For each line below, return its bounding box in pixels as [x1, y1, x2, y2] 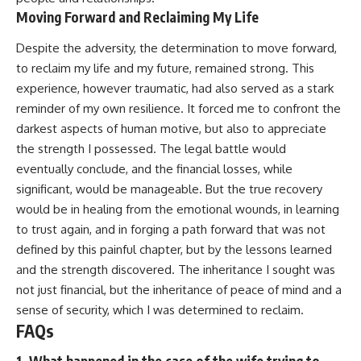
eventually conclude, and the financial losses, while [16, 160, 293, 176]
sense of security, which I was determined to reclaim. [16, 301, 304, 317]
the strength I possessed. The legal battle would [16, 140, 286, 156]
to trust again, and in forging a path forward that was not [16, 221, 326, 237]
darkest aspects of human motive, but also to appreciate [16, 120, 326, 136]
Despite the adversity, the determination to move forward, [16, 39, 337, 56]
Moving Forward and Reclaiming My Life [16, 8, 259, 27]
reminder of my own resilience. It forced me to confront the [16, 100, 341, 116]
